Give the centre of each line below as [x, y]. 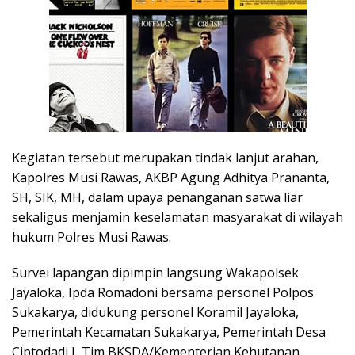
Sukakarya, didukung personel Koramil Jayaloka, [155, 312]
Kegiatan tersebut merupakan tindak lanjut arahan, [165, 157]
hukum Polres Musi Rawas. [92, 237]
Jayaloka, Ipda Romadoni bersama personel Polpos [163, 292]
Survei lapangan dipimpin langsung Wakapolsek [155, 272]
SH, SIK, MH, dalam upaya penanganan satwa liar [157, 197]
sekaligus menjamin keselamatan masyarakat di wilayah [177, 217]
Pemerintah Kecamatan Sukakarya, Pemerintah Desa [169, 332]
